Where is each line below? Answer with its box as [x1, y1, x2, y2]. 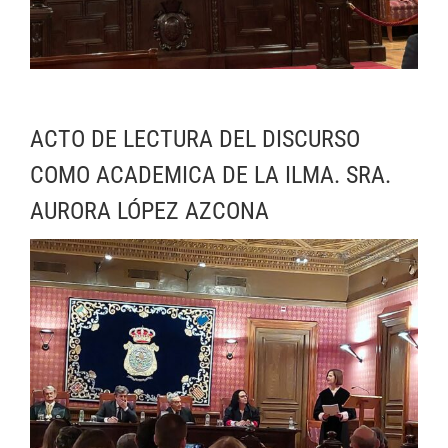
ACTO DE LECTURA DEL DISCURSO [30, 125, 360, 154]
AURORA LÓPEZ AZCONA [30, 197, 269, 226]
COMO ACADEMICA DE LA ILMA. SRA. [30, 161, 391, 190]
